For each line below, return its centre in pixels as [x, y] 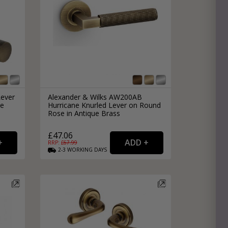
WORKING [80, 150]
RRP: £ [55, 143]
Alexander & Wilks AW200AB [95, 97]
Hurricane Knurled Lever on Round [104, 105]
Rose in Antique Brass [84, 113]
